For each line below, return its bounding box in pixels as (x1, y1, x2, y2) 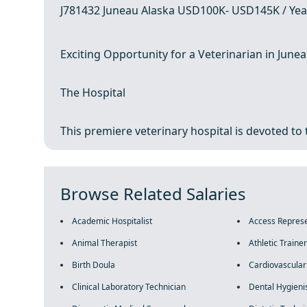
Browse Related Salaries (60, 182, 246, 205)
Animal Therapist (72, 237, 137, 249)
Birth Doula (72, 259, 115, 271)
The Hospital (60, 85, 125, 100)
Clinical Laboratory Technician (72, 281, 186, 293)
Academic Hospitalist (72, 215, 152, 227)
